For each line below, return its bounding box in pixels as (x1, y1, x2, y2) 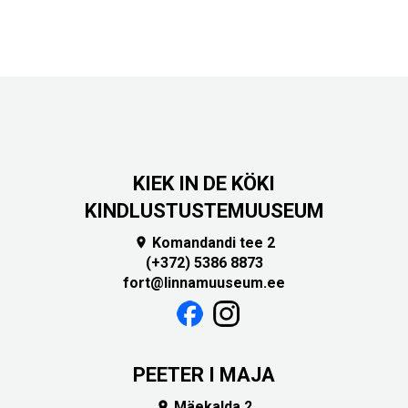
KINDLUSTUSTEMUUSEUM (84, 199, 324, 223)
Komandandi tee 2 (148, 234, 275, 252)
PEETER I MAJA (133, 363, 275, 387)
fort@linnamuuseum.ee (123, 274, 285, 292)
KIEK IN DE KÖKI (133, 172, 275, 196)
